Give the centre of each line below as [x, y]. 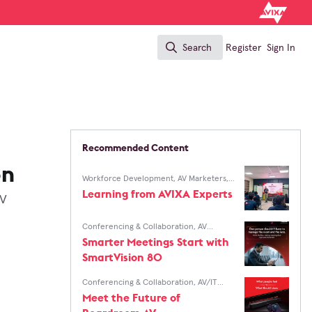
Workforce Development [128, 179]
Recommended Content [136, 148]
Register [243, 48]
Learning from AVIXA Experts [158, 194]
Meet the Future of [132, 297]
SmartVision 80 [123, 257]
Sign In [281, 48]
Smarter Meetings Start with [156, 242]
